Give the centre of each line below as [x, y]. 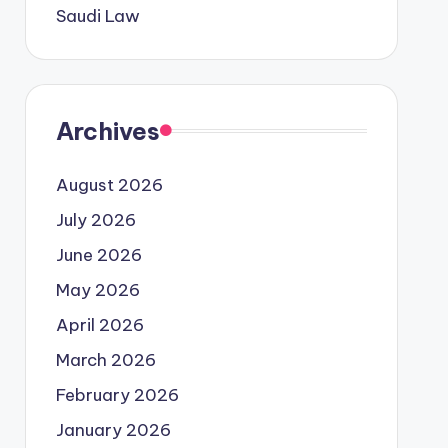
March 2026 [105, 359]
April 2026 [99, 324]
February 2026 [117, 394]
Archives [107, 130]
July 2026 [95, 219]
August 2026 [109, 184]
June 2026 [98, 254]
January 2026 [113, 429]
